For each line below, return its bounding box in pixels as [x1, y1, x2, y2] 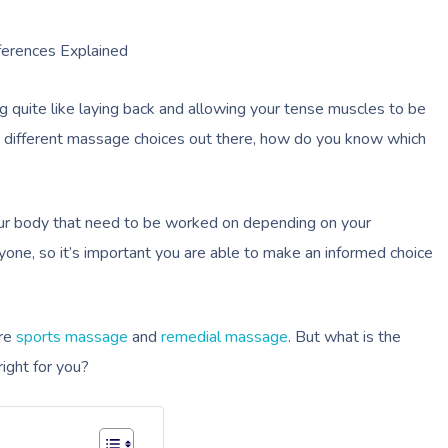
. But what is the [288, 326, 401, 348]
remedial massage [161, 326, 288, 348]
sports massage [16, 326, 128, 348]
